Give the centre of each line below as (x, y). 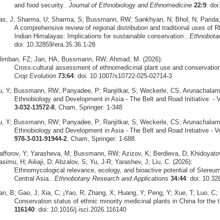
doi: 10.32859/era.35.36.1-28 (55, 45)
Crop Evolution (35, 76)
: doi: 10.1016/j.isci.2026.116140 (80, 210)
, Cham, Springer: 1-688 (100, 138)
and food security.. (41, 5)
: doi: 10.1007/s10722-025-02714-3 (123, 76)
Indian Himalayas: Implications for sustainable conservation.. (102, 36)
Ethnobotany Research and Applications (111, 178)
